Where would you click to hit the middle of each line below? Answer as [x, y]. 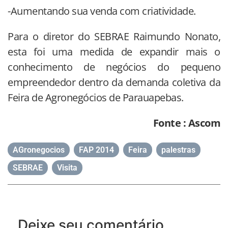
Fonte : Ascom [187, 123]
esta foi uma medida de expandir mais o [114, 52]
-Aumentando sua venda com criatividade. [102, 11]
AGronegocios [39, 150]
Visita [67, 168]
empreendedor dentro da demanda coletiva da [114, 82]
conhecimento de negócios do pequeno [114, 67]
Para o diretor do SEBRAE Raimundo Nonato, [114, 37]
